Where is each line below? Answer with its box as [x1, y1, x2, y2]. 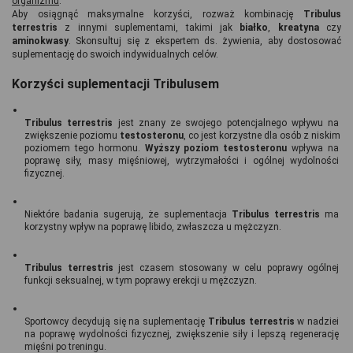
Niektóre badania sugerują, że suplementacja [24, 209, 227, 221]
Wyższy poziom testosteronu [144, 143, 288, 154]
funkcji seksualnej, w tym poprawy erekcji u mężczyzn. [24, 275, 257, 287]
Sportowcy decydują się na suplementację [24, 316, 205, 328]
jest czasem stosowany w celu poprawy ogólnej [113, 262, 339, 274]
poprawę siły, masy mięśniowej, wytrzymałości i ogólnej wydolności [24, 155, 339, 167]
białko [240, 21, 269, 33]
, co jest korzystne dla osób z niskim [184, 130, 340, 142]
